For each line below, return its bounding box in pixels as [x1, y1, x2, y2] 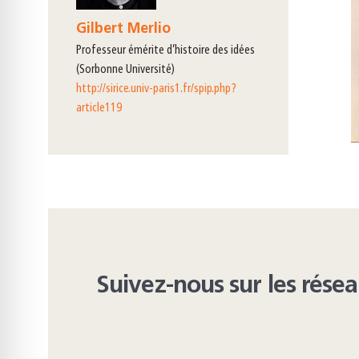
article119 [76, 103, 122, 115]
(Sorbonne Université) [76, 64, 175, 77]
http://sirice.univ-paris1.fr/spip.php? [76, 83, 236, 96]
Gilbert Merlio [76, 22, 171, 38]
